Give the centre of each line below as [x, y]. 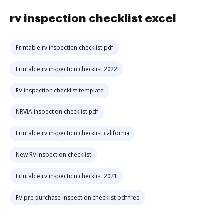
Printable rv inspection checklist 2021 [66, 176]
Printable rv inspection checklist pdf [64, 47]
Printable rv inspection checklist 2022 [66, 69]
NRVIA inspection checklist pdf [57, 112]
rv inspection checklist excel [93, 18]
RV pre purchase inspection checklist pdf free [78, 197]
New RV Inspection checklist [53, 154]
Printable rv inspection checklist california [73, 133]
